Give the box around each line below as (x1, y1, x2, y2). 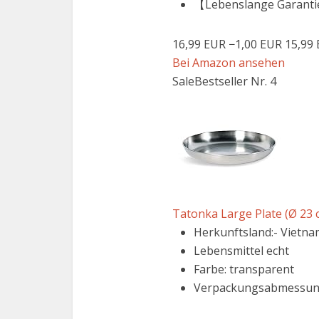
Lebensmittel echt (194, 243, 289, 258)
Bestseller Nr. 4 (194, 73, 276, 89)
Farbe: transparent (194, 261, 294, 277)
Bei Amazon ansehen (172, 55, 285, 70)
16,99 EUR (172, 36, 226, 52)
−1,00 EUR (229, 36, 282, 52)
